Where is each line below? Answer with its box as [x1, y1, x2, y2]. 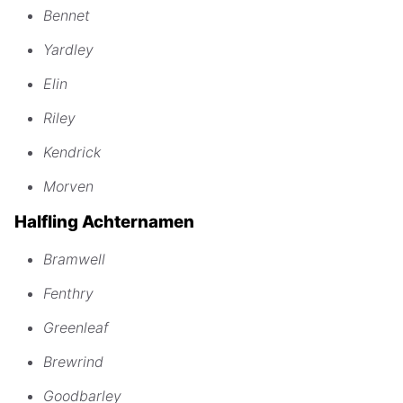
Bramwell [43, 250, 105, 269]
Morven [43, 176, 94, 195]
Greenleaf [43, 318, 109, 337]
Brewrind [43, 353, 103, 372]
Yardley [43, 40, 94, 58]
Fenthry [43, 284, 94, 303]
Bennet [43, 5, 90, 24]
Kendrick [43, 142, 101, 161]
